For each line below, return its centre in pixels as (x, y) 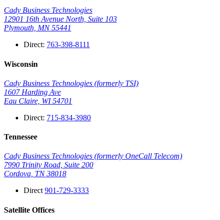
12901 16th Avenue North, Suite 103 (60, 19)
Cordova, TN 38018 (35, 174)
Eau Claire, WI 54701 (38, 101)
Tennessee (21, 137)
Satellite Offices (29, 210)
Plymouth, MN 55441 (38, 28)
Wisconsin (21, 64)
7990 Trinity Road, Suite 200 (49, 165)
